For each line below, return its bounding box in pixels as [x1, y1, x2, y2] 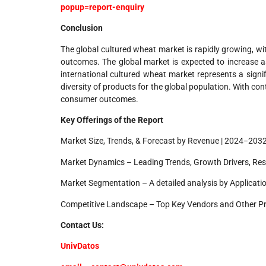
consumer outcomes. [61, 94, 138, 104]
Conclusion [61, 23, 103, 33]
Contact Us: [61, 220, 104, 230]
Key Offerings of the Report [61, 115, 163, 125]
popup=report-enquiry [61, 2, 144, 12]
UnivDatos [61, 241, 99, 251]
